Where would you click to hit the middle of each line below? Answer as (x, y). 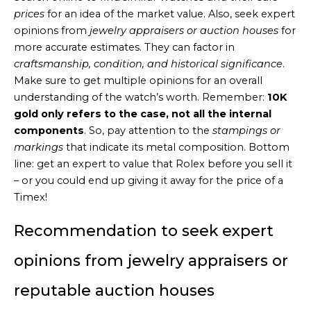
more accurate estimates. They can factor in (124, 47)
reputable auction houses (114, 290)
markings (39, 147)
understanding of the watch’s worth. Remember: (141, 97)
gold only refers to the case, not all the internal (143, 114)
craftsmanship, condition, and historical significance (148, 64)
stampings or (246, 131)
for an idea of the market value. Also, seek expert (170, 14)
